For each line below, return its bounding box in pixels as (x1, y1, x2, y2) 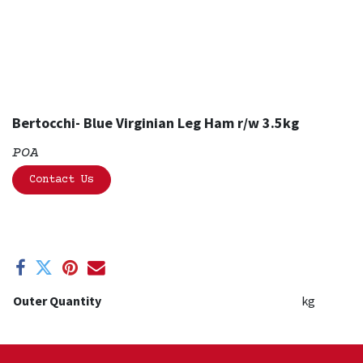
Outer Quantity (13, 293, 101, 309)
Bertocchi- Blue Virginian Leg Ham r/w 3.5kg (12, 113, 299, 132)
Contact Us (29, 173, 94, 186)
